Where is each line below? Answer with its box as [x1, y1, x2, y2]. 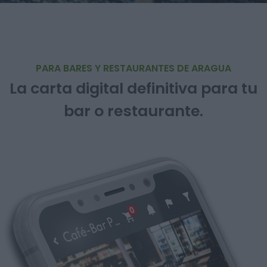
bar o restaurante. [64, 101, 203, 122]
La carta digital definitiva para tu [10, 78, 257, 99]
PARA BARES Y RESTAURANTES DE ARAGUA [36, 61, 231, 75]
